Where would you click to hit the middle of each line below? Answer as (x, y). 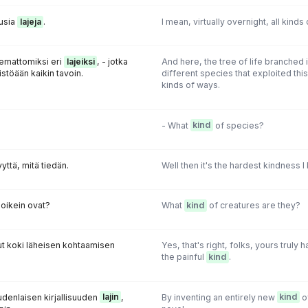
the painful (184, 257)
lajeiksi (80, 62)
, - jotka (112, 62)
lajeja (30, 22)
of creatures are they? (253, 206)
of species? (238, 125)
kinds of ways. (190, 85)
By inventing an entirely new (219, 297)
